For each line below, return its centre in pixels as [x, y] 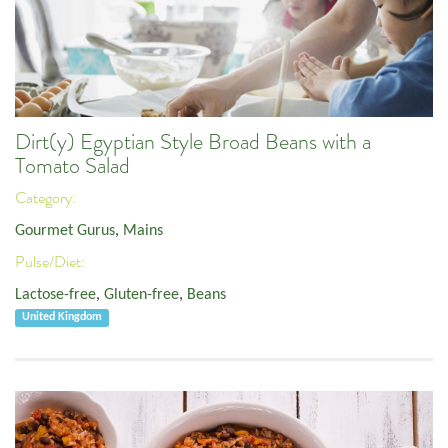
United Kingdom [62, 317]
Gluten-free [141, 294]
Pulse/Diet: [51, 262]
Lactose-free [55, 294]
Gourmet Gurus [65, 230]
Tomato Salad [72, 165]
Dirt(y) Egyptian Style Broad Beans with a [193, 141]
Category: [47, 198]
